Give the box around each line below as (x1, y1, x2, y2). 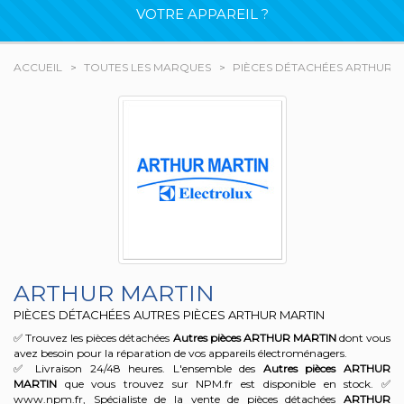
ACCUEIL (14, 60, 62, 74)
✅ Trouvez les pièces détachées (14, 331, 173, 344)
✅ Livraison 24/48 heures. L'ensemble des (14, 362, 263, 375)
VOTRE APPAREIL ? (135, 5, 269, 23)
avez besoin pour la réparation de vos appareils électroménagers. (14, 346, 347, 360)
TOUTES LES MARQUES (84, 60, 211, 74)
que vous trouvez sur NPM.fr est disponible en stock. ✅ (57, 377, 390, 390)
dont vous (335, 331, 391, 344)
